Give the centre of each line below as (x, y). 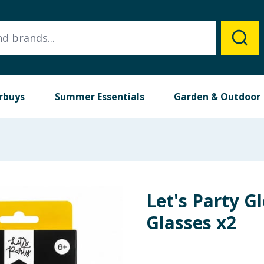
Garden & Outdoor (217, 97)
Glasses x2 (191, 222)
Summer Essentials (99, 97)
